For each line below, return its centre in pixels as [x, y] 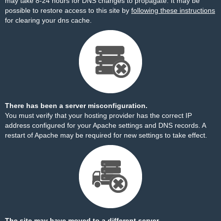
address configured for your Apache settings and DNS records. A [105, 125]
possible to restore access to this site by [68, 10]
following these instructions [173, 10]
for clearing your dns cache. [48, 20]
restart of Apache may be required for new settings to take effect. [106, 135]
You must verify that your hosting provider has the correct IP [98, 115]
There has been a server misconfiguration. [76, 106]
